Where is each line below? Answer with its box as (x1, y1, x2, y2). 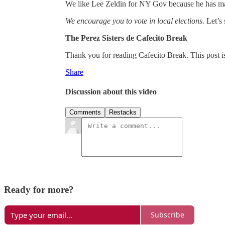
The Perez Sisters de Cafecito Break (65, 33, 187, 42)
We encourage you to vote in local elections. (65, 16, 206, 25)
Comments (69, 108, 101, 117)
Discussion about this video (65, 87, 157, 96)
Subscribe (151, 210, 184, 220)
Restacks (109, 108, 137, 117)
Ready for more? (4, 184, 74, 195)
